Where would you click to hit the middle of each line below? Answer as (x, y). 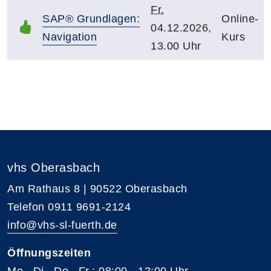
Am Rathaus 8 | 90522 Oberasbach (97, 188)
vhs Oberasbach (54, 167)
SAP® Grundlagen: (91, 18)
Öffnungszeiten (49, 253)
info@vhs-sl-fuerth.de (62, 225)
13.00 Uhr (176, 46)
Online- (240, 18)
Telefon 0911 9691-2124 (69, 207)
